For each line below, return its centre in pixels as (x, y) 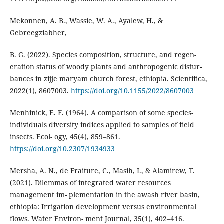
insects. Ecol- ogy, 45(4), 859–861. (65, 136)
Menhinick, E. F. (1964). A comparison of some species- (101, 112)
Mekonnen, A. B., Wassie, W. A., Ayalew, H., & (86, 20)
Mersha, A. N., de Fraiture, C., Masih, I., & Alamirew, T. (102, 170)
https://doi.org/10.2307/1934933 (62, 148)
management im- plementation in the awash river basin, (105, 194)
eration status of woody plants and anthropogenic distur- (106, 66)
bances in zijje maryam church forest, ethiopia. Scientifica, (108, 78)
